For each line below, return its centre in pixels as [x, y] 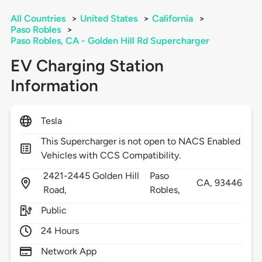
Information [54, 86]
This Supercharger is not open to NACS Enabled [141, 142]
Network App [69, 251]
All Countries [38, 19]
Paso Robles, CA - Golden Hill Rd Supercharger [110, 41]
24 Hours [60, 231]
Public [54, 211]
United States [108, 19]
